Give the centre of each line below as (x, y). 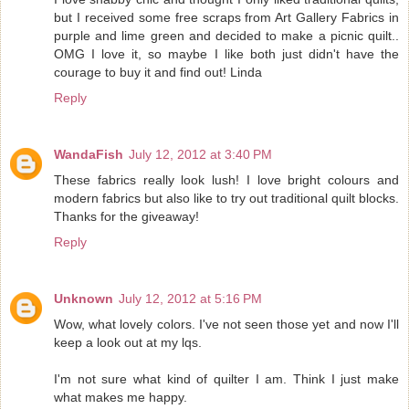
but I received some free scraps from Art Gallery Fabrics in (226, 17)
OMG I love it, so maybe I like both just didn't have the (226, 53)
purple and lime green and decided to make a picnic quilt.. (226, 35)
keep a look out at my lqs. (128, 342)
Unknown (84, 298)
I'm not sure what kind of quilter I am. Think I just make (226, 378)
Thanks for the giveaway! (126, 216)
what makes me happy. (121, 397)
